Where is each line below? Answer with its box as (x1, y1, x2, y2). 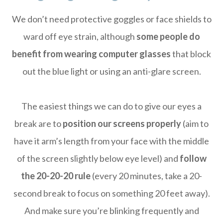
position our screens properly (63, 118, 181, 129)
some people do (136, 31, 200, 42)
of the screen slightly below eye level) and (16, 153, 180, 164)
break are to (14, 118, 63, 129)
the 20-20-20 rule (21, 170, 91, 181)
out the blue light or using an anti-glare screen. (22, 66, 201, 77)
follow (179, 153, 207, 164)
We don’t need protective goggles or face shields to (11, 13, 212, 24)
